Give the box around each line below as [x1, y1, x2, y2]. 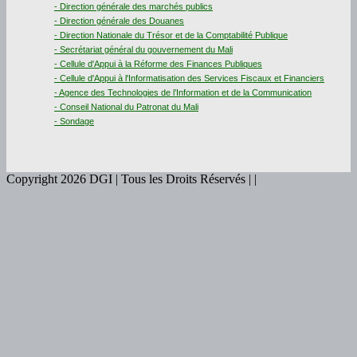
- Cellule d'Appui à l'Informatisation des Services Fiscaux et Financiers [54, 73, 324, 84]
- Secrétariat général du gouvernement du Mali [54, 45, 233, 55]
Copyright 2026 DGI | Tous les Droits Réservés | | [6, 172, 257, 186]
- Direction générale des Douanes [54, 16, 184, 26]
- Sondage [54, 116, 94, 127]
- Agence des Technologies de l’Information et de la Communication [54, 88, 312, 98]
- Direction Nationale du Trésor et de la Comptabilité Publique [54, 30, 288, 41]
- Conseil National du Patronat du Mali [54, 102, 198, 112]
